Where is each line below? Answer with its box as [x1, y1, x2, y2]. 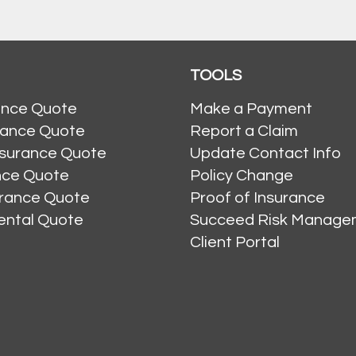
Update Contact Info [190, 145, 341, 161]
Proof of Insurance [190, 189, 325, 206]
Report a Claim [190, 122, 298, 139]
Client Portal [190, 234, 280, 250]
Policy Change [190, 167, 293, 184]
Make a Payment [190, 100, 312, 117]
